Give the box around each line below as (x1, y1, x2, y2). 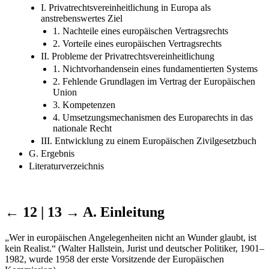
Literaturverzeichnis (29, 160, 104, 171)
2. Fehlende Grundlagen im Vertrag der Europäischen (53, 76, 255, 86)
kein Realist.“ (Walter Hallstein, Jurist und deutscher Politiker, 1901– (5, 243, 264, 253)
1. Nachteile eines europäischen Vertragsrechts (53, 25, 228, 36)
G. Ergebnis (29, 148, 74, 159)
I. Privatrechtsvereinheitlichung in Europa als (41, 2, 211, 13)
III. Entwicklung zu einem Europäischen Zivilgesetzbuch (41, 135, 256, 146)
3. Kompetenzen (53, 99, 115, 110)
